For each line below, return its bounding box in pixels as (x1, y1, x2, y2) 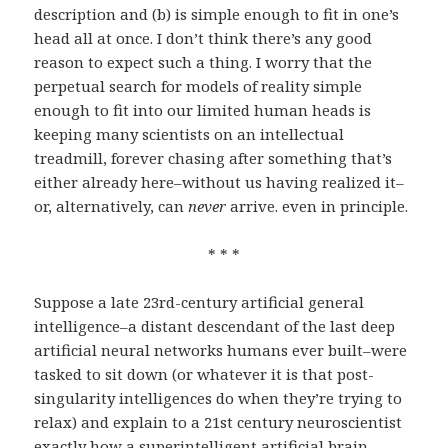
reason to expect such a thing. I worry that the (34, 52, 373, 73)
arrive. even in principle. (226, 196, 409, 217)
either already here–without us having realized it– (34, 172, 405, 193)
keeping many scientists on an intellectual (34, 124, 345, 145)
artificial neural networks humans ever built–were (34, 340, 408, 361)
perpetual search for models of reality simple (34, 76, 363, 97)
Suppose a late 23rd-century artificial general (34, 292, 365, 313)
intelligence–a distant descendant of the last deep (34, 316, 396, 337)
